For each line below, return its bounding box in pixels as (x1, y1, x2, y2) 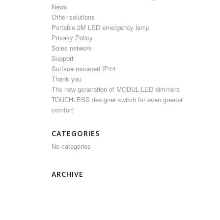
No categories (52, 141, 91, 151)
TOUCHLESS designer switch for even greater (52, 95, 183, 104)
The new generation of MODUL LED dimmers (52, 84, 180, 94)
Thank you (52, 74, 82, 83)
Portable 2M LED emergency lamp (52, 23, 150, 32)
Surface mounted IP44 (52, 64, 116, 73)
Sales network (52, 43, 92, 53)
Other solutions (52, 12, 95, 22)
